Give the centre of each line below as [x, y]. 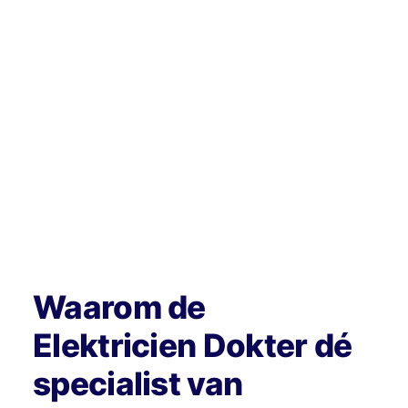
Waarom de [119, 307]
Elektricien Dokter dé [193, 345]
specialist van [138, 383]
